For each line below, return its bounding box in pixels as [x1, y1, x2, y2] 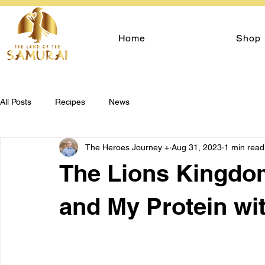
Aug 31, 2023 [172, 142, 222, 152]
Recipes [55, 96, 85, 106]
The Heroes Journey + [85, 142, 169, 152]
